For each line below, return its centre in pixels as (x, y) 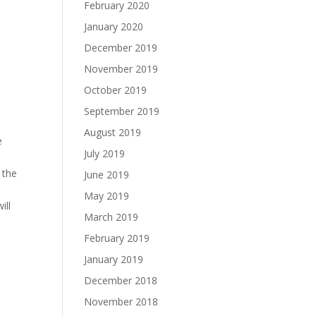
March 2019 (111, 217)
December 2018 (121, 280)
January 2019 (114, 259)
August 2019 (113, 132)
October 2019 (116, 90)
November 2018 (121, 302)
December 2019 (121, 48)
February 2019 (117, 238)
